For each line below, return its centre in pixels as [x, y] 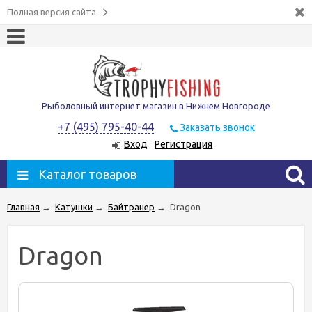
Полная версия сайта [52, 12]
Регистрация [184, 145]
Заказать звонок [217, 128]
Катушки [74, 206]
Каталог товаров [87, 174]
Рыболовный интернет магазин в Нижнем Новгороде [156, 106]
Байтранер [131, 206]
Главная [23, 206]
